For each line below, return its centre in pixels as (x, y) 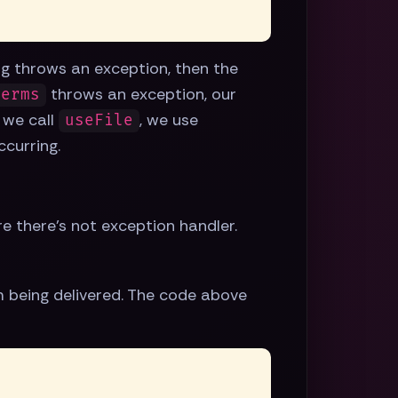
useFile (99, 121)
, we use (169, 120)
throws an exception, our (141, 95)
